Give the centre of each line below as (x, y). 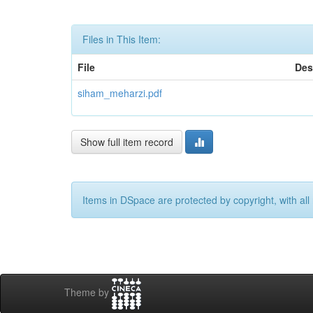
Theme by (88, 292)
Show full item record (127, 142)
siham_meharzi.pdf (120, 93)
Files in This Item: (122, 39)
